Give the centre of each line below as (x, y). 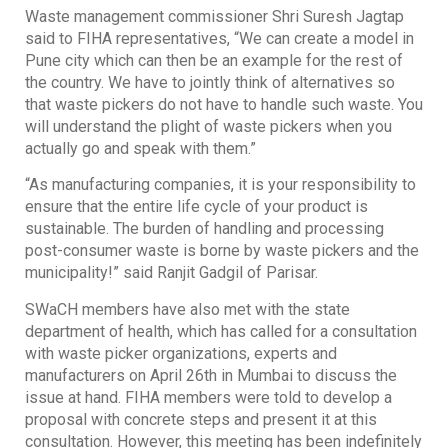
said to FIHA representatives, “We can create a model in (219, 38)
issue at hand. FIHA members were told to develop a (208, 397)
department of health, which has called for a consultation (221, 331)
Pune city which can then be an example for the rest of (214, 60)
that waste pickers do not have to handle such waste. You (224, 104)
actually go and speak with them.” (140, 148)
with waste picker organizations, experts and (181, 353)
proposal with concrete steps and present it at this (201, 419)
